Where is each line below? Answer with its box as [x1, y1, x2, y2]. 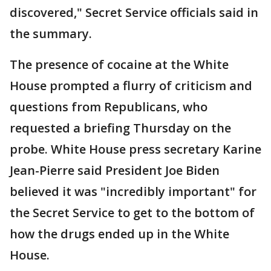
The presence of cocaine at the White [10, 56, 229, 73]
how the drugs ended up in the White [10, 226, 229, 242]
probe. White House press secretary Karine [10, 141, 261, 157]
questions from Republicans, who [10, 99, 207, 115]
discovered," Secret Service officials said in [10, 4, 258, 21]
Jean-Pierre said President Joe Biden [10, 162, 220, 178]
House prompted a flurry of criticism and [10, 77, 252, 94]
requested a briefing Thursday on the [10, 120, 231, 136]
